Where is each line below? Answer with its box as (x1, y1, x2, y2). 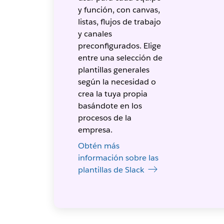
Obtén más (77, 140, 119, 151)
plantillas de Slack (77, 164, 144, 175)
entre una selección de (77, 52, 162, 63)
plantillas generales (77, 64, 149, 75)
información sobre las (77, 152, 158, 163)
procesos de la (77, 112, 131, 123)
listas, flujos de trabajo (77, 16, 161, 27)
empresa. (77, 124, 112, 135)
